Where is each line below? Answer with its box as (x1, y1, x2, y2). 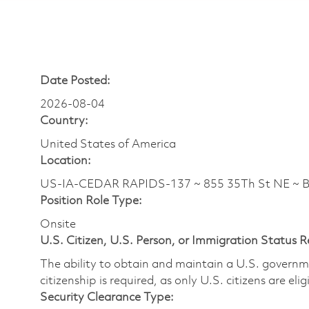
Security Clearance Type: (40, 292, 174, 303)
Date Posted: (40, 75, 110, 87)
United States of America (40, 139, 176, 150)
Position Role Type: (40, 195, 142, 207)
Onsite (40, 219, 76, 230)
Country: (40, 115, 88, 127)
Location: (40, 155, 91, 167)
